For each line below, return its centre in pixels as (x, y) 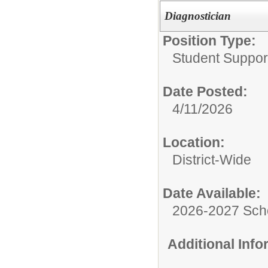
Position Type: (209, 40)
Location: (194, 142)
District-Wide (212, 159)
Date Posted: (205, 91)
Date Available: (212, 193)
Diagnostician (197, 16)
